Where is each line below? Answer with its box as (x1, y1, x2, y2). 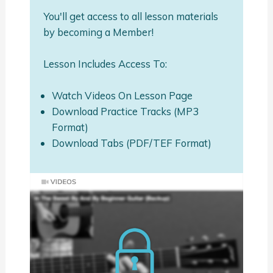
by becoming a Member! (43, 25, 154, 38)
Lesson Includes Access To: (43, 57, 167, 70)
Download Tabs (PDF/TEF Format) (52, 136, 212, 149)
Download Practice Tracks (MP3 (52, 104, 199, 118)
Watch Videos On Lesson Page (52, 88, 193, 102)
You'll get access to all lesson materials (43, 9, 218, 23)
